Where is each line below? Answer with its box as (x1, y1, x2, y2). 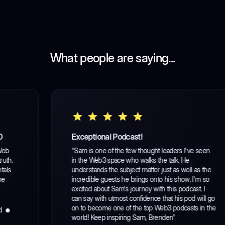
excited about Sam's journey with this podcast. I (33, 184, 166, 193)
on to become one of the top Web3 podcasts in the (33, 203, 177, 212)
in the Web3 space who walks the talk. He (33, 155, 151, 164)
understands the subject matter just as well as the (33, 165, 173, 174)
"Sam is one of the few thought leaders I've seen (33, 146, 171, 155)
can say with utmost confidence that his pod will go (33, 193, 176, 202)
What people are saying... (50, 50, 175, 65)
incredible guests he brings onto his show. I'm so (33, 174, 171, 183)
